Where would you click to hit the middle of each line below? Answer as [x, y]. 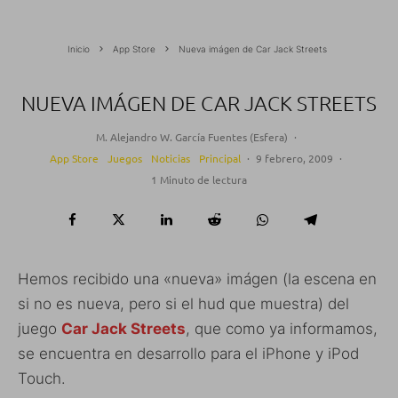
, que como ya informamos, [282, 328]
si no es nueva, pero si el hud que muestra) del [183, 303]
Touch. [42, 378]
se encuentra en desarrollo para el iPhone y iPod [188, 353]
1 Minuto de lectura [199, 179]
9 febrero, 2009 [295, 158]
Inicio [78, 48]
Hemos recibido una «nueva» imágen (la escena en [197, 279]
